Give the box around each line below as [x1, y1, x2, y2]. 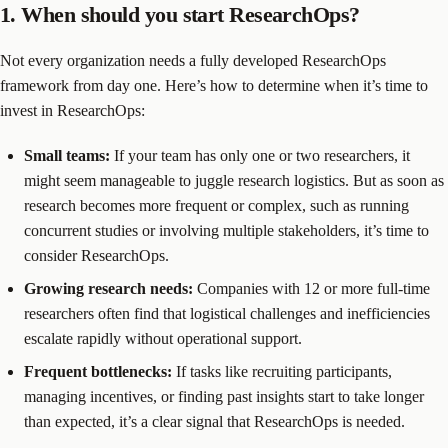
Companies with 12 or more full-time [193, 280, 430, 298]
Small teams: [24, 147, 110, 165]
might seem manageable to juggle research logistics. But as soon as [24, 172, 444, 190]
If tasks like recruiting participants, [172, 363, 392, 381]
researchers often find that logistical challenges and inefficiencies [24, 305, 430, 323]
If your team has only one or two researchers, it [110, 147, 410, 165]
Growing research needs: [24, 280, 193, 298]
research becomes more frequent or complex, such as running [24, 197, 409, 215]
